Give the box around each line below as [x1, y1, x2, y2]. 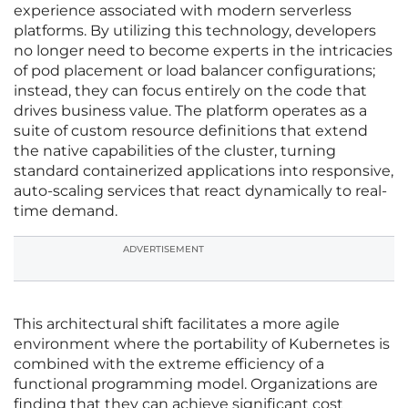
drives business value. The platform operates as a [14, 102, 367, 120]
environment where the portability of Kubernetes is [14, 335, 390, 353]
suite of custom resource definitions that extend [14, 122, 368, 140]
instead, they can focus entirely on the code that [14, 82, 367, 100]
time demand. [14, 202, 117, 220]
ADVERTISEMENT [123, 243, 204, 256]
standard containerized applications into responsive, [14, 162, 393, 180]
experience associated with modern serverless [14, 2, 352, 20]
